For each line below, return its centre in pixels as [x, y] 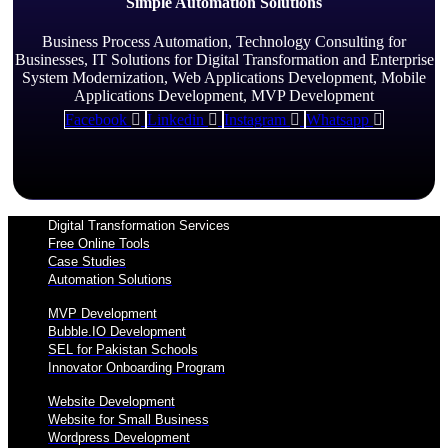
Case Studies [87, 261]
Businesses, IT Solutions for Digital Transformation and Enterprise [224, 59]
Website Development [111, 401]
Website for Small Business [128, 419]
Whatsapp [337, 119]
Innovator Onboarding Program [136, 367]
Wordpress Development [119, 437]
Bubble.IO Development [117, 331]
